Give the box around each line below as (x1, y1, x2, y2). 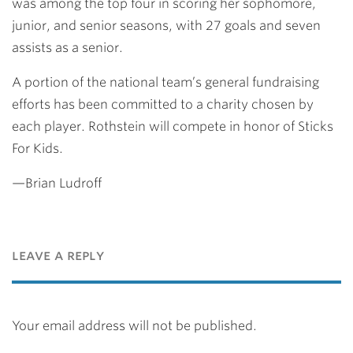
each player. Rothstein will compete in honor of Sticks (12, 119, 333, 134)
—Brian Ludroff (12, 176, 102, 191)
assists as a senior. (12, 40, 123, 55)
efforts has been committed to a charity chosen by (12, 97, 314, 112)
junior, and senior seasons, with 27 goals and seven (12, 18, 321, 33)
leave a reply (12, 247, 104, 263)
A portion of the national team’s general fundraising (12, 75, 319, 90)
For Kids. (12, 141, 63, 156)
